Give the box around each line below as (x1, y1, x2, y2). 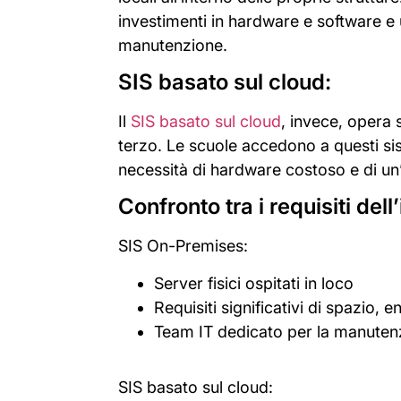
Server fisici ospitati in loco (154, 273, 354, 293)
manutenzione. (118, 35, 227, 55)
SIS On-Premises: (118, 236, 248, 256)
